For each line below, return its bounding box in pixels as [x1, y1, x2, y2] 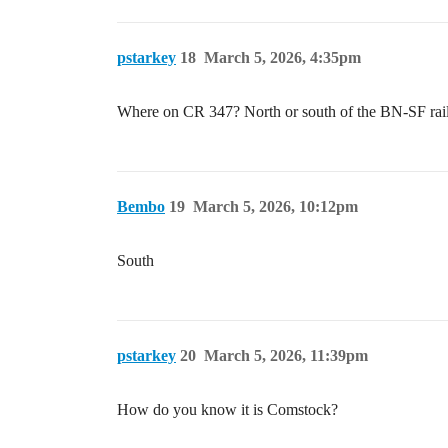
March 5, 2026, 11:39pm [204, 347, 368, 365]
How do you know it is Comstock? [117, 401, 338, 419]
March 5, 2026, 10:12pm [193, 198, 358, 216]
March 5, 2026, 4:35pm [204, 49, 361, 67]
